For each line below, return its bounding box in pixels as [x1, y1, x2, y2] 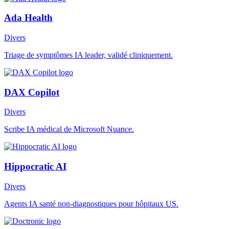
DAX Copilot [4, 86, 59, 98]
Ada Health [4, 12, 53, 24]
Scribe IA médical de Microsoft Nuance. [4, 125, 134, 134]
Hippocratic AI [4, 161, 66, 172]
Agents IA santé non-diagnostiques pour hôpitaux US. [4, 199, 178, 208]
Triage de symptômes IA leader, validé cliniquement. [4, 50, 173, 59]
